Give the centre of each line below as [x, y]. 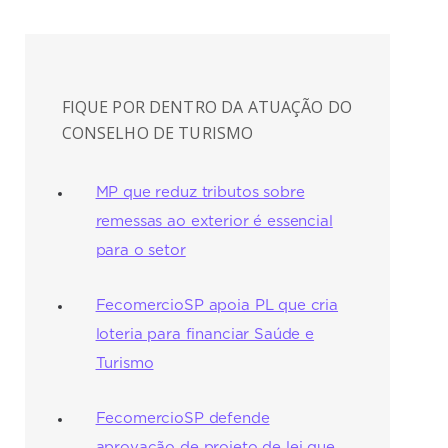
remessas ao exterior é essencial [214, 221]
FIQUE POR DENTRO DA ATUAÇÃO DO [207, 106]
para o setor [140, 250]
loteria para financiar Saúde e [205, 334]
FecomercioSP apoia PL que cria [217, 305]
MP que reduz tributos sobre [200, 192]
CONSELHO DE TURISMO [157, 132]
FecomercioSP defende [182, 418]
